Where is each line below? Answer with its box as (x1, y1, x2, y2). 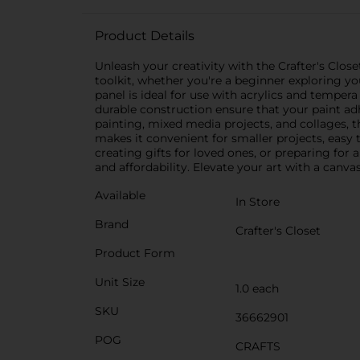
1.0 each (235, 281, 279, 296)
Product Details (95, 28, 194, 43)
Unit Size (95, 275, 145, 289)
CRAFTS (235, 339, 280, 354)
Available (95, 188, 145, 202)
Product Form (95, 246, 175, 260)
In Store (235, 194, 280, 209)
